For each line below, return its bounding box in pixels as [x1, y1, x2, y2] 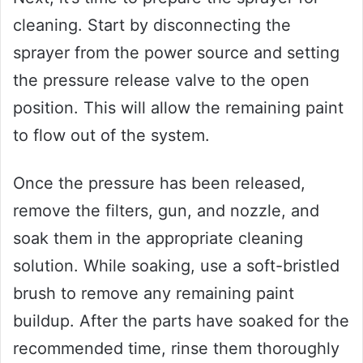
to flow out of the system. [13, 125, 210, 145]
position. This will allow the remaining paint [13, 97, 344, 117]
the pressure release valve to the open [13, 70, 310, 90]
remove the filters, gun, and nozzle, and [13, 200, 319, 220]
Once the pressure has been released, [13, 173, 305, 193]
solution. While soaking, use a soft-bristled [13, 255, 340, 275]
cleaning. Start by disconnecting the [13, 15, 291, 35]
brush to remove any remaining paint [13, 283, 294, 303]
